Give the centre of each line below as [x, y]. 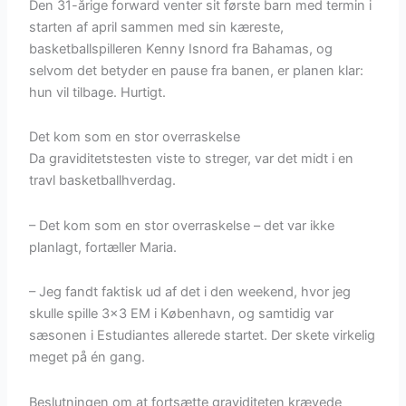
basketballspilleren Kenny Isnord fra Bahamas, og [181, 48]
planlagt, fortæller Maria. [103, 247]
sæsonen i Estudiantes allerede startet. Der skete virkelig [203, 336]
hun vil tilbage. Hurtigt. [98, 92]
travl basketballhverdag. [103, 181]
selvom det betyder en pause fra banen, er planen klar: [197, 70]
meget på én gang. [87, 358]
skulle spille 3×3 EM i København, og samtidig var [182, 314]
